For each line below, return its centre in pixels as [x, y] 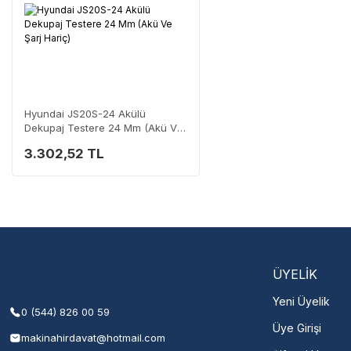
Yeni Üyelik [301, 301]
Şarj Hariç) [50, 142]
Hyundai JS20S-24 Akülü [85, 114]
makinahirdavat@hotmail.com [93, 338]
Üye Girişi [297, 328]
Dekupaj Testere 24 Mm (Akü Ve [103, 128]
